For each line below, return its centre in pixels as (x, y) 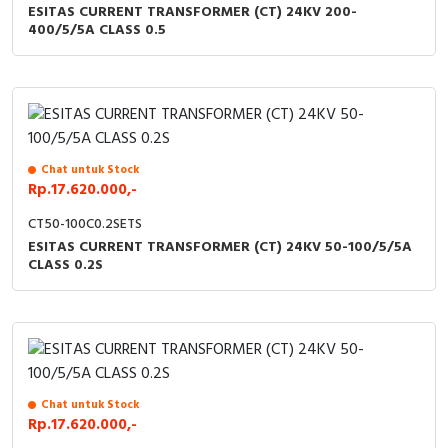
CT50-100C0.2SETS (85, 224)
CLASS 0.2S (65, 265)
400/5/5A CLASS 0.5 (97, 30)
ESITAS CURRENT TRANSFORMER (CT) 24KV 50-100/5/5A (220, 247)
